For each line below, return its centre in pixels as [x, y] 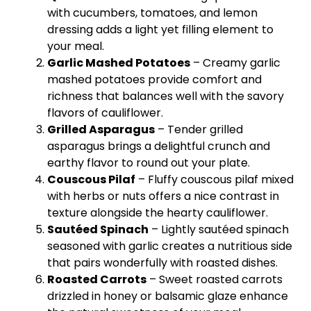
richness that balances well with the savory [166, 96]
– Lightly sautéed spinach [219, 229]
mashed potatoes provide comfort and [154, 79]
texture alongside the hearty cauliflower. [158, 213]
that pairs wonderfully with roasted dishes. [162, 263]
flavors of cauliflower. [105, 113]
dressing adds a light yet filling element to [160, 30]
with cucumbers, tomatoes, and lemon [152, 13]
